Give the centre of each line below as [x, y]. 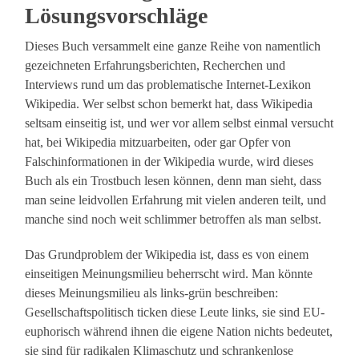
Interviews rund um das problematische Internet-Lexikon [168, 85]
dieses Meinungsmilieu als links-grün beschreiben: [152, 293]
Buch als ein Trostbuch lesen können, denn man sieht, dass [173, 181]
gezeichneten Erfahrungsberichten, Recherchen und [155, 66]
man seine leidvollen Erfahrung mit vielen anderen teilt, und [176, 200]
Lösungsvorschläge [117, 16]
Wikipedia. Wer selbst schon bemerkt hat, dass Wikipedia [169, 104]
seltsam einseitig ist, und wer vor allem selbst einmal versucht [179, 123]
